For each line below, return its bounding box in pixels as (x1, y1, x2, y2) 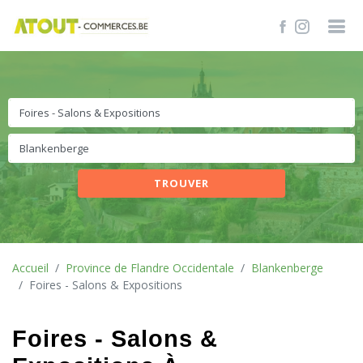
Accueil (12, 260, 49, 275)
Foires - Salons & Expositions (29, 277, 182, 293)
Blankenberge (251, 260, 323, 275)
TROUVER (153, 176, 209, 190)
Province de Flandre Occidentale (66, 260, 234, 275)
